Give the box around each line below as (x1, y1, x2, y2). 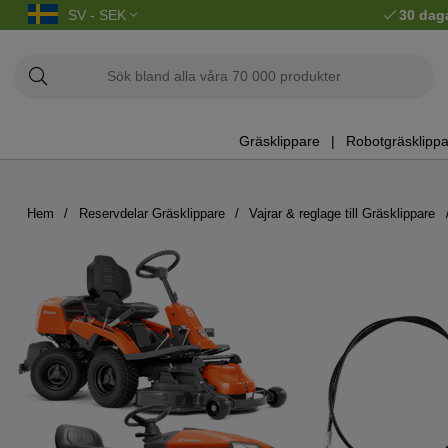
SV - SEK (68, 7, 130, 23)
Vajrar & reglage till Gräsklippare (249, 205, 436, 221)
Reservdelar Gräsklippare (78, 205, 225, 221)
